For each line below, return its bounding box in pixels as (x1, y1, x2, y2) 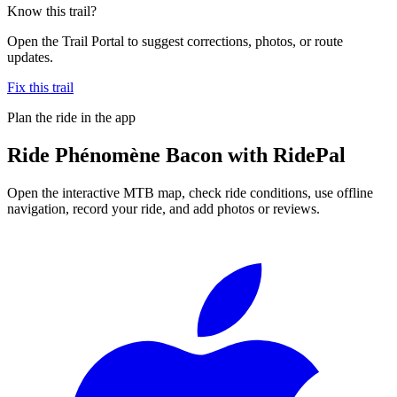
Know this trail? (7, 3, 97, 19)
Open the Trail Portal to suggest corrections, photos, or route (7, 33, 343, 49)
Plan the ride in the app (7, 109, 136, 125)
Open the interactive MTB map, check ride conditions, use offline (7, 184, 373, 200)
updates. (7, 49, 53, 65)
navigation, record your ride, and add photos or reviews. (7, 200, 320, 216)
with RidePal (222, 143, 346, 167)
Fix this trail (7, 79, 74, 95)
